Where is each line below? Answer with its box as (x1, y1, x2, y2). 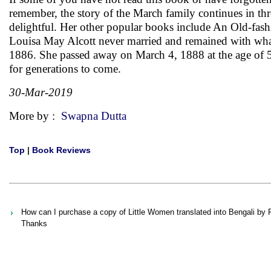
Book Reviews (32, 145, 91, 155)
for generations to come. (9, 62, 121, 75)
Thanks (21, 219, 47, 228)
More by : (9, 109, 61, 122)
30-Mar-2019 (9, 86, 73, 99)
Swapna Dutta (61, 109, 126, 122)
